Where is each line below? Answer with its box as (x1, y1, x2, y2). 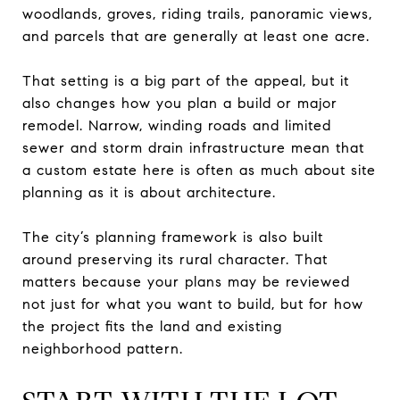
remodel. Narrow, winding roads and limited (22, 116, 331, 134)
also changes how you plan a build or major (22, 94, 337, 112)
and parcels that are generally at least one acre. (22, 27, 370, 45)
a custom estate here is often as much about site (22, 161, 376, 179)
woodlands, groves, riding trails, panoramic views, (22, 4, 372, 22)
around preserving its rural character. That (22, 250, 328, 268)
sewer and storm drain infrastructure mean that (22, 138, 364, 156)
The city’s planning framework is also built (22, 228, 323, 246)
